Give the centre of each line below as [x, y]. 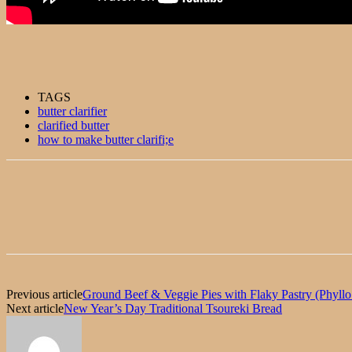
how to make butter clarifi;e [106, 139]
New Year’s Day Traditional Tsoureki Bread [173, 308]
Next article [35, 308]
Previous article [44, 294]
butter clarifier [72, 111]
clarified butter [73, 125]
